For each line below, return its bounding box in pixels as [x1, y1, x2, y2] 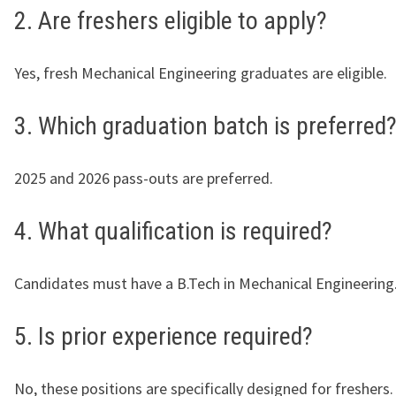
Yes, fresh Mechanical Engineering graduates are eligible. [14, 63, 387, 84]
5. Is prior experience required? [14, 322, 313, 352]
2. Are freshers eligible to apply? [14, 6, 327, 36]
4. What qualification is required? [14, 217, 332, 247]
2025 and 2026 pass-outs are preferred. [14, 168, 273, 189]
